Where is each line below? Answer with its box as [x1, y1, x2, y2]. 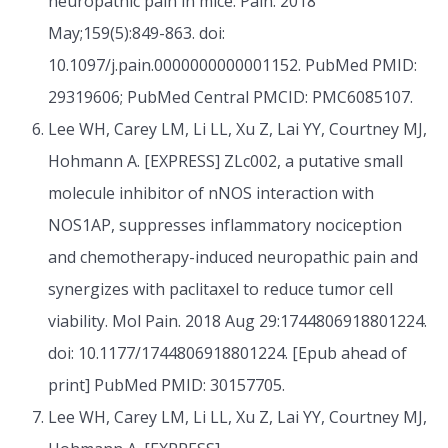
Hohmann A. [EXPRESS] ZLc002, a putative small [48, 149, 403, 172]
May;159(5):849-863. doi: [48, 21, 225, 44]
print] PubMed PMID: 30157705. [48, 373, 285, 396]
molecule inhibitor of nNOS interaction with [48, 181, 374, 204]
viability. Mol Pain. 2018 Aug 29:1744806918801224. [48, 309, 427, 332]
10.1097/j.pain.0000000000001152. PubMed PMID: [48, 53, 417, 76]
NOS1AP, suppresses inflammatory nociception [48, 213, 402, 236]
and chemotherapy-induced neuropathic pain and [48, 245, 418, 268]
